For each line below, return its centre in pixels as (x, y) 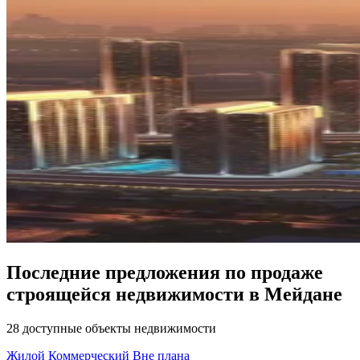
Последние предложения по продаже (165, 272)
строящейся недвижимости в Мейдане (174, 294)
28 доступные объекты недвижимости (111, 328)
